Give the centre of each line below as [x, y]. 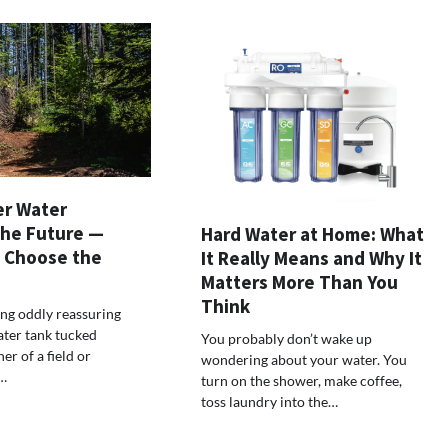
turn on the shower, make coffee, [302, 381]
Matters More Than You [300, 282]
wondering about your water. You [304, 360]
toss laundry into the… [270, 402]
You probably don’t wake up [287, 339]
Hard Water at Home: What [313, 234]
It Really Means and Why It [312, 258]
